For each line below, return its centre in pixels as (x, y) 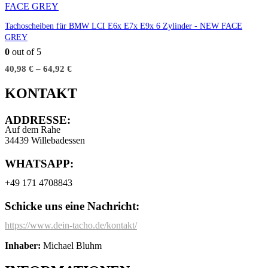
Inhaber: (23, 245)
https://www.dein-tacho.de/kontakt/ (71, 225)
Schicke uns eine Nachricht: (72, 206)
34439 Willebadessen (45, 141)
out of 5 (25, 51)
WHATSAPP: (39, 164)
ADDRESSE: (38, 120)
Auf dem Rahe (33, 130)
